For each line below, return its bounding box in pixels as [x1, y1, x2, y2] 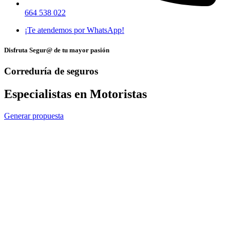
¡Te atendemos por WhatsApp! [25, 26, 124, 34]
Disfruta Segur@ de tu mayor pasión [4, 46, 109, 54]
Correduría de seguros [4, 66, 98, 77]
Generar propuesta [4, 111, 64, 121]
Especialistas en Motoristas [4, 87, 147, 101]
